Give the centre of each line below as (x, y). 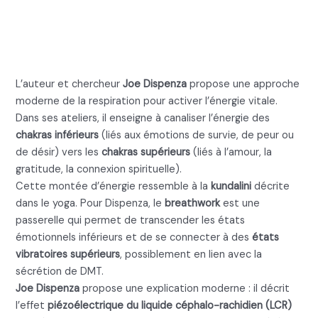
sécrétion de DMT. (60, 272)
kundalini (231, 187)
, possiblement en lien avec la (191, 255)
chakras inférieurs (57, 136)
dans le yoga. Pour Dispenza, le (91, 204)
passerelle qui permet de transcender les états (131, 221)
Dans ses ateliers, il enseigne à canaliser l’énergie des (143, 119)
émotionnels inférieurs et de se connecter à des (134, 238)
